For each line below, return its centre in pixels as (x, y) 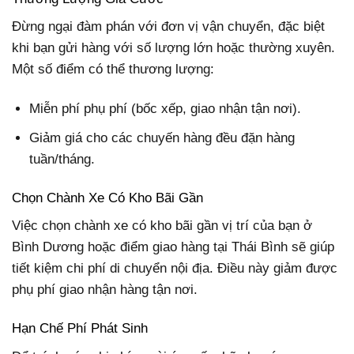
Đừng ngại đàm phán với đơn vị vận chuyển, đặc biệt (168, 27)
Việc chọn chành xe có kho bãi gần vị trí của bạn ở (162, 226)
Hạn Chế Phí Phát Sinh (80, 329)
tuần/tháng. (62, 159)
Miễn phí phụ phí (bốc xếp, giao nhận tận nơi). (166, 108)
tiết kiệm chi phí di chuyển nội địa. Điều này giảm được (175, 269)
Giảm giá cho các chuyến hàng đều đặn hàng (162, 137)
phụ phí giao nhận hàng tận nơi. (105, 290)
